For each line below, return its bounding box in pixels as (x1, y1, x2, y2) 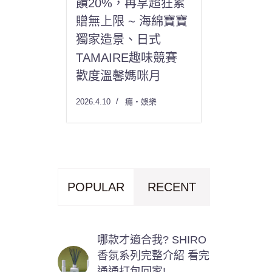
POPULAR (67, 180, 125, 194)
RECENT (148, 180, 197, 194)
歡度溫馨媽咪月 (76, 69, 161, 83)
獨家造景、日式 (76, 32, 161, 46)
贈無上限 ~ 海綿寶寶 (76, 14, 188, 28)
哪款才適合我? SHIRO (97, 233, 207, 246)
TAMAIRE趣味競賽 (76, 50, 178, 64)
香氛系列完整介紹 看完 (97, 249, 210, 262)
